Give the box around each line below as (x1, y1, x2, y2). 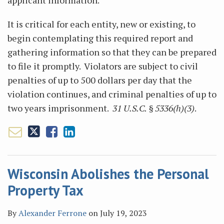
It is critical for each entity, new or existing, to (7, 18, 195, 30)
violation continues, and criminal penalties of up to (7, 88, 216, 100)
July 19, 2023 (100, 207, 147, 218)
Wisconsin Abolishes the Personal (7, 164, 209, 183)
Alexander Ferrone (18, 207, 86, 218)
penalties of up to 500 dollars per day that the (7, 74, 192, 86)
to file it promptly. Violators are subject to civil (7, 60, 198, 72)
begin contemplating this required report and (7, 32, 193, 44)
